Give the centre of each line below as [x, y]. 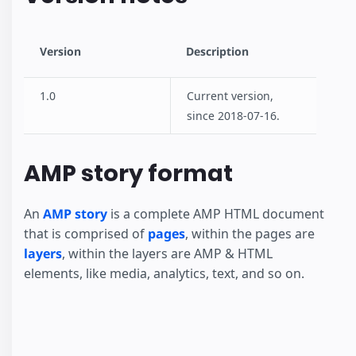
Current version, [230, 96]
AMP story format [128, 174]
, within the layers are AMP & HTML [167, 253]
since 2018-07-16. [233, 116]
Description [217, 52]
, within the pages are [250, 233]
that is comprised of [86, 233]
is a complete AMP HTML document [216, 213]
